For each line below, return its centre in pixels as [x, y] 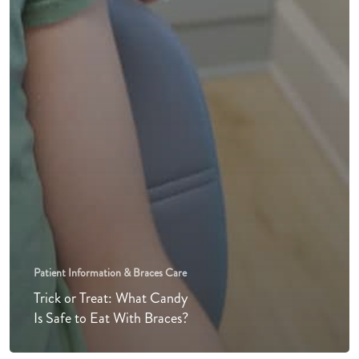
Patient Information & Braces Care [110, 273]
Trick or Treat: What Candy [111, 298]
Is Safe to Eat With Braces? [111, 319]
